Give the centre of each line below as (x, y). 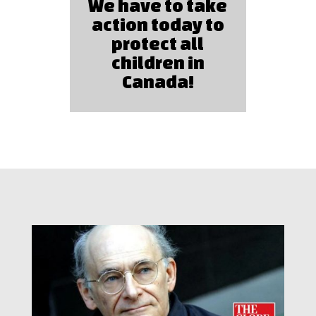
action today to (158, 24)
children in (158, 62)
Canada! (158, 81)
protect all (158, 43)
